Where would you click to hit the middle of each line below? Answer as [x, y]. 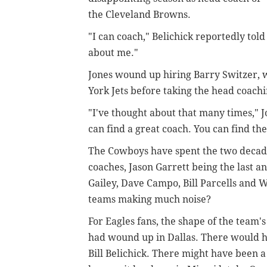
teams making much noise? [150, 200]
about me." [113, 53]
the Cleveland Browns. [139, 15]
